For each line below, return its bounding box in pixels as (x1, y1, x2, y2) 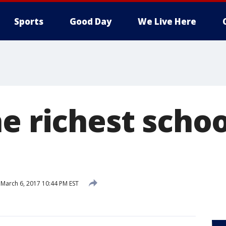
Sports (14, 16, 43, 27)
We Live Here (138, 16, 196, 27)
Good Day (70, 16, 111, 27)
